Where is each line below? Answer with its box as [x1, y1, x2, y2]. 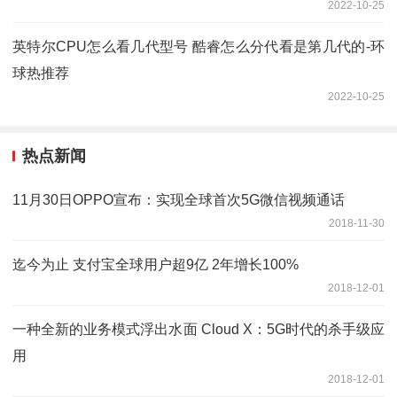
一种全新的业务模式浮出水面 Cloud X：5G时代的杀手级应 [12, 321, 385, 337]
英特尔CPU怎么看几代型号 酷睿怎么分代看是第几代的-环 [12, 39, 385, 55]
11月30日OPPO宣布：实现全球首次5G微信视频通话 [12, 191, 345, 207]
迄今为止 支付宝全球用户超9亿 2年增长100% [12, 256, 299, 272]
